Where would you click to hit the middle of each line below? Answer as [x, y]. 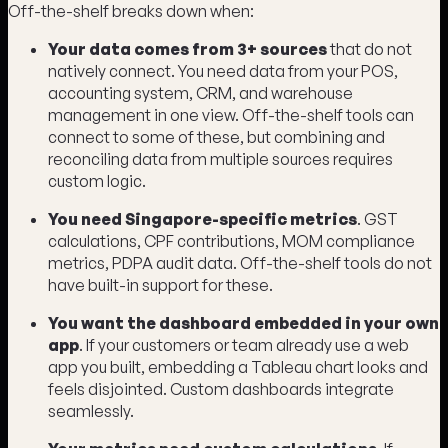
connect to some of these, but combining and [216, 137]
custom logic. [97, 181]
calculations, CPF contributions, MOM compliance [231, 241]
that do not [369, 49]
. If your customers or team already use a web [244, 345]
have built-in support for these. [160, 285]
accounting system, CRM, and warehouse [200, 93]
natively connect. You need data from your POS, [223, 71]
